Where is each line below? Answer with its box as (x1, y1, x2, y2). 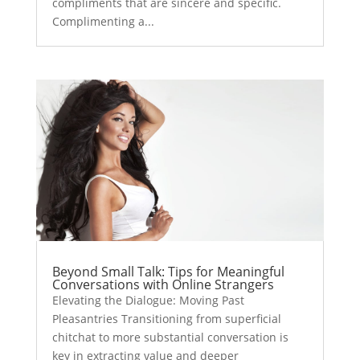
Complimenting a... (51, 14, 154, 30)
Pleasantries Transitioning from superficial (51, 310, 281, 326)
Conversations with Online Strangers (51, 275, 274, 293)
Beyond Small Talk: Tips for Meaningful (51, 262, 284, 280)
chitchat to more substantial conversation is (51, 329, 288, 345)
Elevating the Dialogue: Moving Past (51, 292, 244, 308)
